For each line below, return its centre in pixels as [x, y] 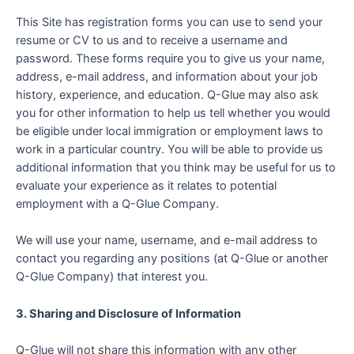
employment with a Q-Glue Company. [117, 204]
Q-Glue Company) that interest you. [112, 277]
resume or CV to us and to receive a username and [152, 41]
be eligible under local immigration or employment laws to [169, 132]
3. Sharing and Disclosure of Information [128, 313]
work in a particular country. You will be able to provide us [169, 150]
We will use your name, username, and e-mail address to [167, 241]
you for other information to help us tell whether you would [173, 113]
